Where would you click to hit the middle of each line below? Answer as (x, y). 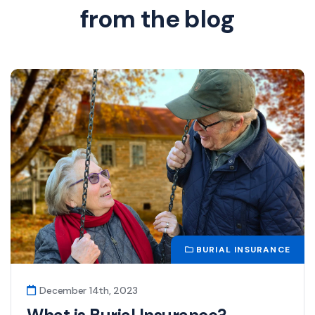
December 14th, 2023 (88, 290)
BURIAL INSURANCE (243, 249)
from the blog (157, 19)
